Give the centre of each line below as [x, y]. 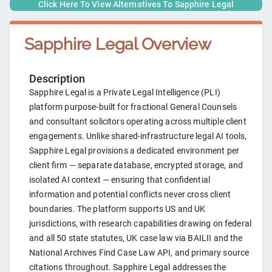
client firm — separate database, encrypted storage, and [136, 165]
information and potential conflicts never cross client [130, 195]
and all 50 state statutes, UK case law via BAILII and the [136, 238]
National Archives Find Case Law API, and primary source [139, 253]
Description [57, 79]
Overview [174, 44]
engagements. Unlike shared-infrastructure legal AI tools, [138, 136]
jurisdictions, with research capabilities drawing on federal [141, 224]
